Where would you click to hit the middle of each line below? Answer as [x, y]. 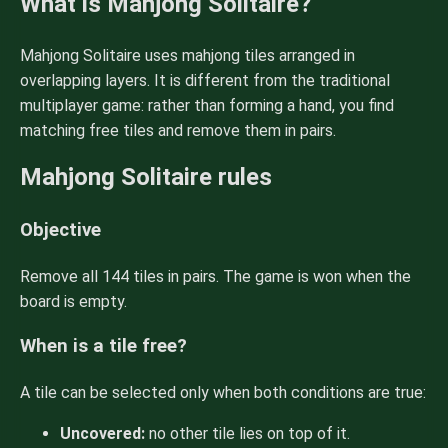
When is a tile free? [103, 346]
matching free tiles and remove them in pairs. [178, 130]
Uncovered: [102, 434]
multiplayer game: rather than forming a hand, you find [207, 105]
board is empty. [73, 301]
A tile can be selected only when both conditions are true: [223, 393]
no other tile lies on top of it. [247, 434]
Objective [60, 229]
